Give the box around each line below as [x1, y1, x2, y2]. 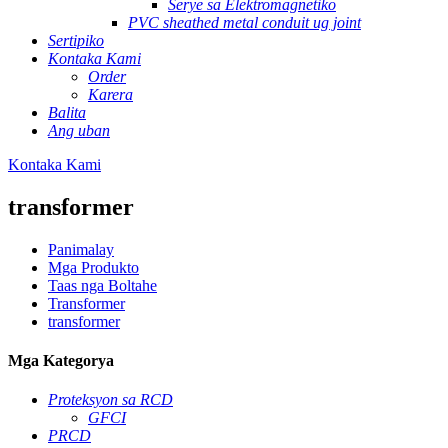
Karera [88, 86, 133, 103]
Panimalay [48, 240, 114, 258]
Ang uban [48, 122, 110, 139]
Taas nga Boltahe [48, 276, 157, 294]
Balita [48, 104, 86, 121]
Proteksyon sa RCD [48, 391, 173, 409]
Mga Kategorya [8, 352, 114, 370]
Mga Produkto [48, 258, 139, 276]
